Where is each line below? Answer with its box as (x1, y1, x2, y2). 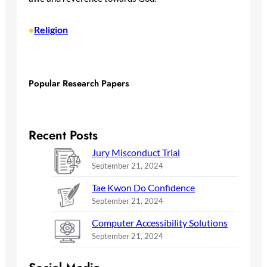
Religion (34, 23, 68, 35)
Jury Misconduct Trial (92, 147, 180, 159)
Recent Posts (29, 126, 98, 145)
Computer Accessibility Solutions (92, 217, 228, 229)
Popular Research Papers (29, 76, 129, 90)
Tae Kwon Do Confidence (92, 182, 195, 194)
